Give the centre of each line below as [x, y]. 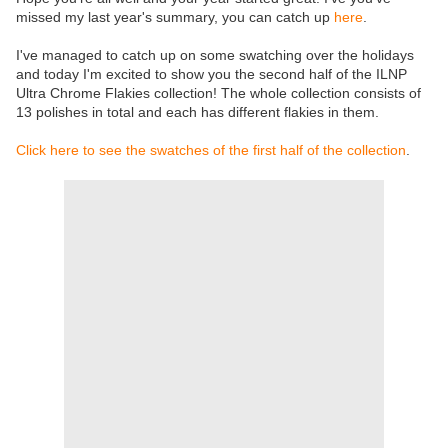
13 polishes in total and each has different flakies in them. [197, 112]
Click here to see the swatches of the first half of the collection [211, 150]
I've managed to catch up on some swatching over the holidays [215, 55]
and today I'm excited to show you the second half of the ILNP [211, 74]
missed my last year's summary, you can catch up [175, 17]
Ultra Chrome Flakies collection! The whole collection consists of [218, 93]
